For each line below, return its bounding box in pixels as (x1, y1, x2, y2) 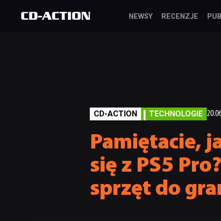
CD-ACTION (94, 109, 138, 119)
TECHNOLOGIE (149, 109, 203, 119)
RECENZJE (161, 12, 199, 21)
